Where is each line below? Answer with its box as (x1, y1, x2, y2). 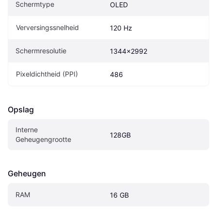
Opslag (8, 104, 34, 114)
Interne (15, 125, 38, 134)
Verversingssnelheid (16, 23, 79, 31)
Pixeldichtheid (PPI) (16, 69, 78, 78)
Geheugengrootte (15, 135, 71, 143)
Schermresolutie (15, 46, 66, 55)
